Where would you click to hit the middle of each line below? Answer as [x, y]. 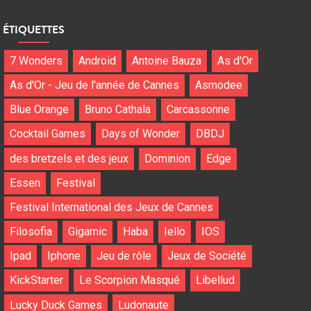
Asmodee [218, 85]
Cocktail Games [47, 134]
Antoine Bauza [166, 60]
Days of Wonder [140, 134]
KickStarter [36, 280]
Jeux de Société [207, 256]
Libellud [215, 280]
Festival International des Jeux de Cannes [111, 207]
